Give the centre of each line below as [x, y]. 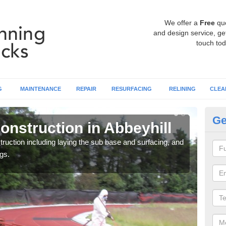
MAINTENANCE [41, 89]
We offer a [182, 23]
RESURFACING [132, 89]
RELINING [182, 89]
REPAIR [86, 89]
